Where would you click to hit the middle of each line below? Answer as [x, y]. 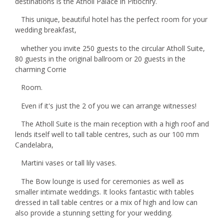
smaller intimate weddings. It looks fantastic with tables [104, 191]
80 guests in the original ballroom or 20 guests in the [100, 58]
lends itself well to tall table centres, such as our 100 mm [107, 134]
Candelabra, [35, 144]
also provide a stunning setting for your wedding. [94, 212]
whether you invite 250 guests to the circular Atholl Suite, [110, 48]
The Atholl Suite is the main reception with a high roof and [112, 123]
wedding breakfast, [46, 30]
